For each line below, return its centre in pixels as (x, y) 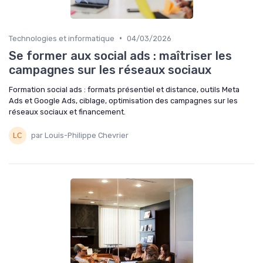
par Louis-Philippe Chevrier (80, 136)
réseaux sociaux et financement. (67, 112)
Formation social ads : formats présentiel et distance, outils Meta (124, 89)
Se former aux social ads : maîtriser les (120, 55)
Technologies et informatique (62, 38)
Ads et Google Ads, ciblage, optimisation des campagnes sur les (123, 100)
